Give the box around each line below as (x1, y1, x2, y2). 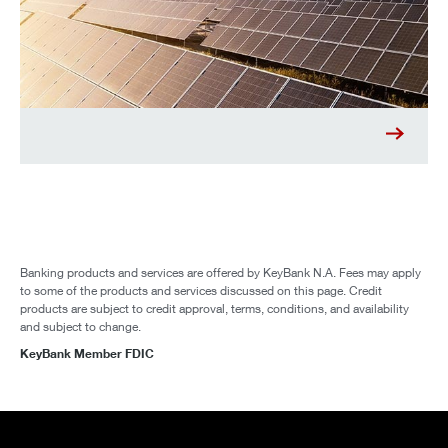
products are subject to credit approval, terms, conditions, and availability (20, 301, 409, 317)
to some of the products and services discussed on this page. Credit (20, 283, 382, 299)
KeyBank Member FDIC (20, 345, 154, 362)
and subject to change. (20, 319, 141, 335)
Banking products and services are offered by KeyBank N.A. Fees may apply (20, 265, 421, 281)
